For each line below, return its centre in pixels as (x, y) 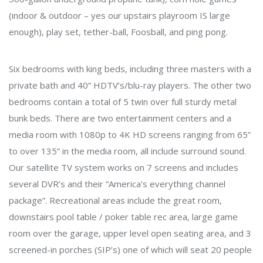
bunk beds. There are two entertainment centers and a (120, 118)
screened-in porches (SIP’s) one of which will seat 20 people (130, 249)
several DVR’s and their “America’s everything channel (117, 183)
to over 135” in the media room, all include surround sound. (127, 151)
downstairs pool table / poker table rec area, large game (123, 216)
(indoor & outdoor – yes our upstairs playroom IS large (119, 15)
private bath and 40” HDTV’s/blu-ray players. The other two (130, 85)
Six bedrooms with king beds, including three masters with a (130, 68)
